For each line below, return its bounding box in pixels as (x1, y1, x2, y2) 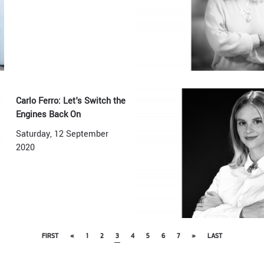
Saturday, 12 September (16, 127, 109, 140)
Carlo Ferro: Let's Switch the (16, 94, 126, 107)
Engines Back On (16, 108, 81, 121)
